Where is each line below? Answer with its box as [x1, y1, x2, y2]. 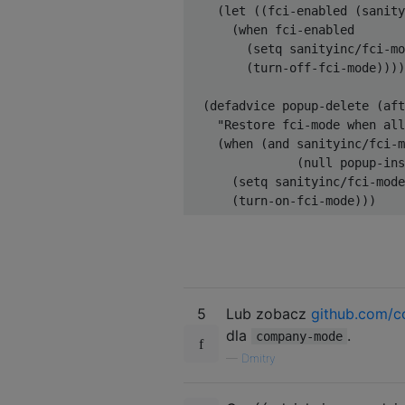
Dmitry [241, 351, 276, 365]
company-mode [256, 328, 343, 344]
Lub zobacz [226, 304, 311, 323]
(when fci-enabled [188, 22, 354, 37]
